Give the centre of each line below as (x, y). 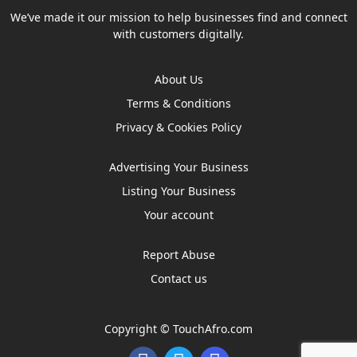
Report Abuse (178, 254)
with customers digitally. (178, 33)
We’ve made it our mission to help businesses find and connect (178, 17)
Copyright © (139, 328)
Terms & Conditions (178, 103)
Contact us (178, 278)
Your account (178, 214)
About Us (178, 79)
